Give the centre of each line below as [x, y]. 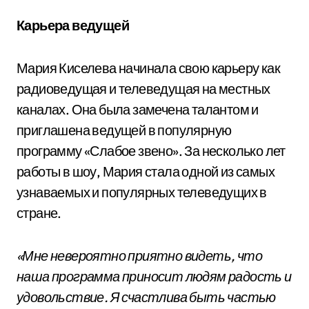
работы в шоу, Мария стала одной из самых [146, 171]
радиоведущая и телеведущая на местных [143, 89]
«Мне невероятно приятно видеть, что [139, 256]
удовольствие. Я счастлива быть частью [146, 297]
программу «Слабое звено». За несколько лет [151, 151]
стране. [39, 213]
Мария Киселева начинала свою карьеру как [148, 68]
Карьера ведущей [73, 25]
